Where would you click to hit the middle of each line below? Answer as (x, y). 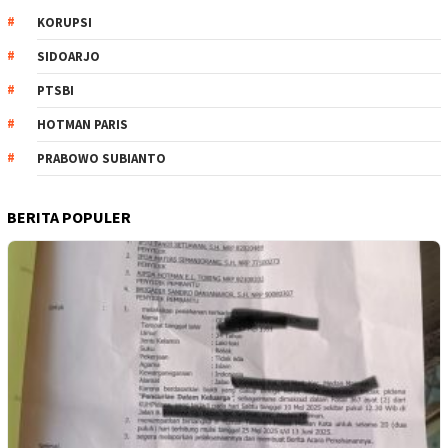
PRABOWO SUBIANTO (101, 158)
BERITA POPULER (69, 216)
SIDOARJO (68, 56)
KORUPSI (64, 22)
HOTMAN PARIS (82, 124)
